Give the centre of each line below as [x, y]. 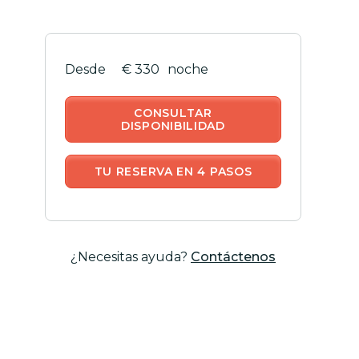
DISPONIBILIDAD [173, 125]
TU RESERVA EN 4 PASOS [173, 171]
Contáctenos [233, 256]
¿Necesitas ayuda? [131, 256]
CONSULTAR [173, 113]
